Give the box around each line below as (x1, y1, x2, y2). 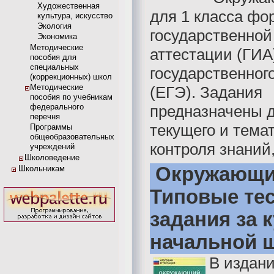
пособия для (30, 53, 76, 62)
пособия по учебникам (30, 92, 113, 102)
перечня (30, 112, 60, 121)
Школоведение (24, 153, 80, 162)
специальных (30, 62, 79, 72)
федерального (30, 102, 84, 111)
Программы (30, 122, 72, 131)
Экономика (37, 32, 77, 41)
